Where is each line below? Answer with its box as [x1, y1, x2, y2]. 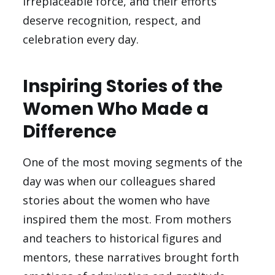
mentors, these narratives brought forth [23, 250, 239, 265]
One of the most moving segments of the [23, 155, 243, 170]
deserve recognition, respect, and [23, 13, 201, 28]
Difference [23, 120, 117, 144]
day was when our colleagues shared [23, 174, 216, 189]
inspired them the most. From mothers [23, 212, 232, 227]
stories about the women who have [23, 193, 211, 208]
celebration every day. [23, 32, 139, 47]
